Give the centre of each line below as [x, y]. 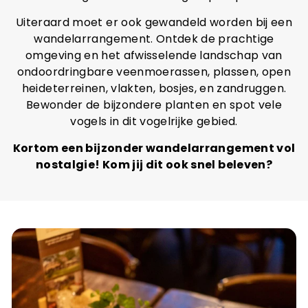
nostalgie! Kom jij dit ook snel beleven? [154, 165]
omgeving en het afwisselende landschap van [154, 55]
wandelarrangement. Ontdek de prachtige [154, 39]
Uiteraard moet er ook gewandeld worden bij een [154, 22]
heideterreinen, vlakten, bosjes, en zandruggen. [154, 88]
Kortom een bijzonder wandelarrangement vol [154, 148]
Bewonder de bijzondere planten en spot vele [154, 105]
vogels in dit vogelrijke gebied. [154, 121]
